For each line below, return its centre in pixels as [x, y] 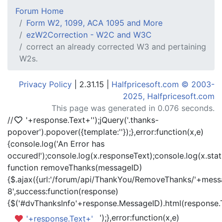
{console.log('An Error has [56, 144]
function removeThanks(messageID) [75, 167]
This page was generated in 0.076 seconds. [133, 108]
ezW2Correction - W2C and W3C [89, 35]
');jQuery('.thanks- [126, 120]
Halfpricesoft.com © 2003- [163, 84]
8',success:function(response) [63, 191]
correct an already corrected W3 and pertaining [116, 47]
